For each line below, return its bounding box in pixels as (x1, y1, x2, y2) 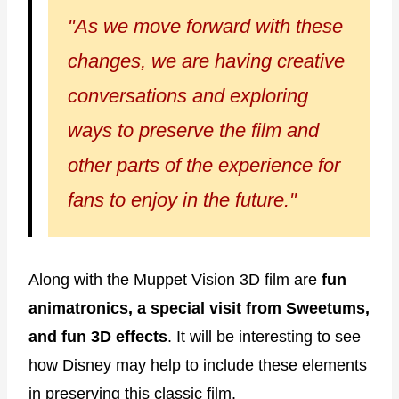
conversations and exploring (68, 84, 308, 107)
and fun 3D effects (28, 327, 167, 346)
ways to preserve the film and (68, 118, 319, 142)
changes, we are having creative (68, 49, 345, 72)
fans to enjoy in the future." (68, 188, 297, 211)
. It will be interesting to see (167, 327, 361, 346)
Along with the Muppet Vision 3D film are (28, 270, 317, 289)
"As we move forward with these (68, 14, 343, 37)
